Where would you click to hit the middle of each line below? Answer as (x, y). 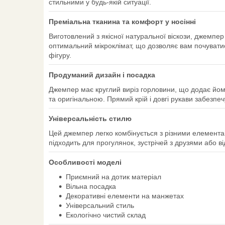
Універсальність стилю (90, 119)
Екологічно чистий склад (106, 215)
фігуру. (60, 55)
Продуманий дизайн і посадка (102, 75)
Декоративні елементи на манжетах (125, 196)
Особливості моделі (85, 162)
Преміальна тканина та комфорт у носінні (122, 22)
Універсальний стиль (100, 206)
